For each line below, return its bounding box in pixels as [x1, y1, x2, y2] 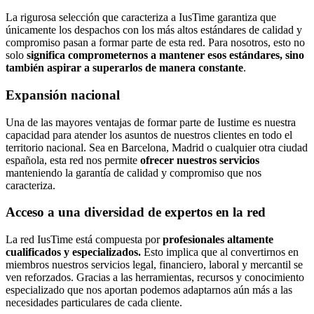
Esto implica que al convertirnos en [144, 246, 299, 259]
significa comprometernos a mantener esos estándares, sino [27, 49, 304, 62]
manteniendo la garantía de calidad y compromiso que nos [6, 166, 261, 179]
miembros [6, 259, 49, 271]
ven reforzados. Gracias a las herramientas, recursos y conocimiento [6, 271, 304, 284]
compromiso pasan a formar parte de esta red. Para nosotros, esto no [6, 36, 305, 49]
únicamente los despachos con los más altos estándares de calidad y [6, 24, 302, 36]
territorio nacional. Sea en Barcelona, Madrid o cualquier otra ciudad [6, 141, 308, 153]
